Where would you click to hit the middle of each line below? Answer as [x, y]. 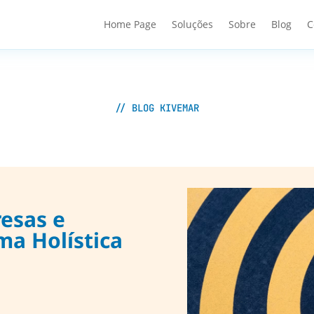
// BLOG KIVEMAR [157, 108]
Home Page [130, 24]
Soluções [193, 24]
